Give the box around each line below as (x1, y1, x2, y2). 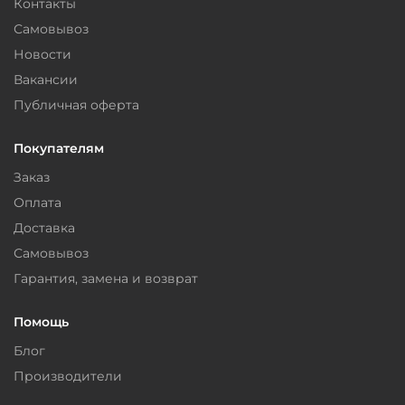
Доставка (14, 220, 75, 237)
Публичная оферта (14, 97, 139, 114)
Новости (14, 46, 71, 63)
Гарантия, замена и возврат (14, 270, 198, 287)
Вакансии (14, 71, 78, 89)
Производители (14, 368, 122, 385)
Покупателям (14, 140, 104, 157)
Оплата (14, 194, 61, 212)
